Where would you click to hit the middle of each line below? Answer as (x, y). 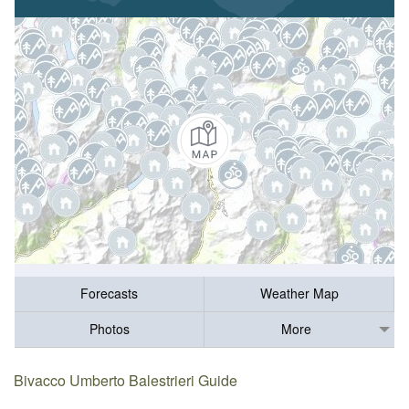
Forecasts (109, 294)
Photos (109, 329)
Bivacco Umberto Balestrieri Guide (126, 380)
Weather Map (299, 294)
